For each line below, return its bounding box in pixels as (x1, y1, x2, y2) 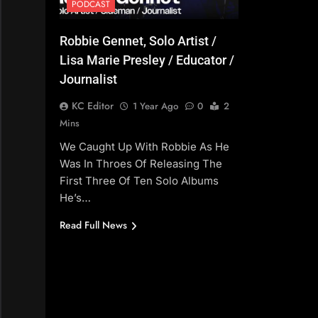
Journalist (60, 72, 117, 87)
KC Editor (72, 99, 114, 114)
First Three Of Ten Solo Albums (60, 174, 219, 188)
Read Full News (60, 218, 127, 233)
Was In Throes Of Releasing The (60, 157, 222, 171)
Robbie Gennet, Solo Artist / (60, 33, 216, 49)
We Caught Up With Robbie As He (60, 140, 229, 154)
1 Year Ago (133, 99, 178, 114)
